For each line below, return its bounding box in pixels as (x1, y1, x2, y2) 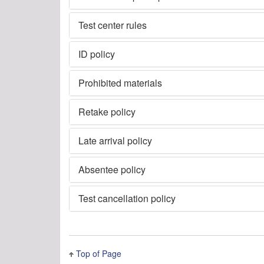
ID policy (78, 47, 115, 61)
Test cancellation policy (78, 191, 176, 205)
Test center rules (78, 18, 147, 32)
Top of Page (76, 247, 121, 259)
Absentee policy (78, 162, 146, 176)
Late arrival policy (78, 133, 152, 147)
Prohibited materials (78, 75, 162, 90)
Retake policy (78, 104, 136, 118)
